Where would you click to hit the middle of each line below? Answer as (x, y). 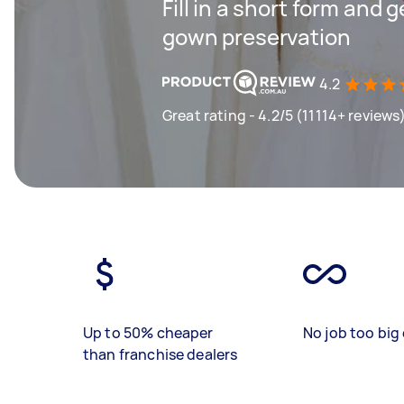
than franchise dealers (161, 354)
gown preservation (257, 37)
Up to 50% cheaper (148, 333)
